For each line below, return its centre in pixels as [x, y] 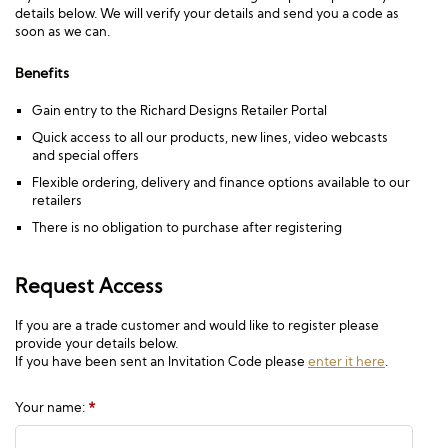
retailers [57, 200]
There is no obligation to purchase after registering [187, 227]
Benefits [42, 73]
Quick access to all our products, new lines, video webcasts [210, 137]
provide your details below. [96, 343]
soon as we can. [62, 31]
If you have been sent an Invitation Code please [161, 361]
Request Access [89, 286]
